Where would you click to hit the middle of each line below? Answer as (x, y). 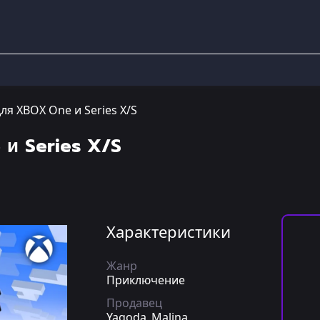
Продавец (134, 303)
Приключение (146, 280)
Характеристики (169, 231)
